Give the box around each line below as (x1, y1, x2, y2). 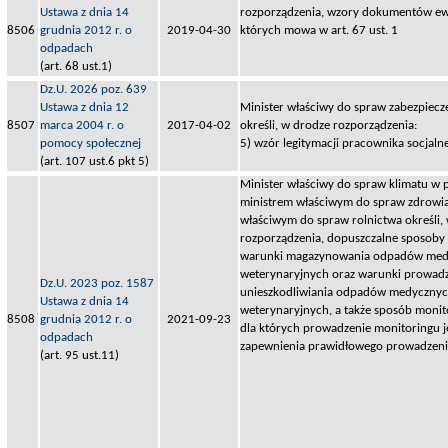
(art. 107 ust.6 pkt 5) (40, 154, 149, 168)
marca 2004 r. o (40, 118, 124, 132)
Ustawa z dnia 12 (40, 100, 129, 114)
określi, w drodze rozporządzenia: (240, 118, 417, 132)
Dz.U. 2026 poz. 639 (40, 82, 147, 96)
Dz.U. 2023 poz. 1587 (40, 276, 154, 290)
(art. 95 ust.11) (40, 348, 119, 362)
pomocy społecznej (40, 136, 141, 150)
